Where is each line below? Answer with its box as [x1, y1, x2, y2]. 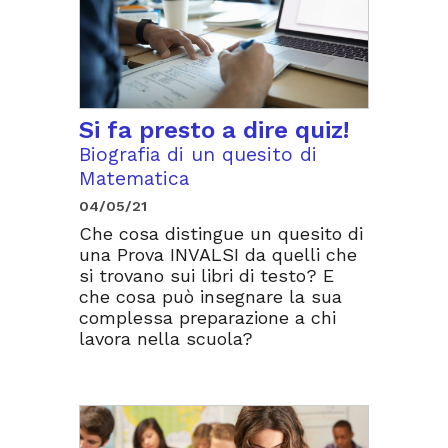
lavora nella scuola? [79, 327, 253, 349]
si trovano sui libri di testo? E [79, 264, 334, 286]
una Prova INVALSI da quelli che [79, 243, 357, 265]
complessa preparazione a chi [79, 306, 336, 328]
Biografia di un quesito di [79, 142, 317, 166]
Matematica [79, 166, 189, 190]
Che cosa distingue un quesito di [79, 222, 363, 244]
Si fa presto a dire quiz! [79, 115, 349, 144]
